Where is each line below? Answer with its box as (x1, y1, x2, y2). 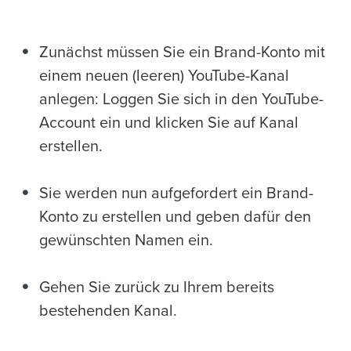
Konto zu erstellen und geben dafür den (39, 208, 311, 225)
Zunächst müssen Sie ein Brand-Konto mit (39, 44, 325, 60)
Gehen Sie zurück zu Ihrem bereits (39, 279, 274, 295)
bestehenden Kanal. (39, 302, 177, 319)
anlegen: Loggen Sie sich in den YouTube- (39, 91, 324, 107)
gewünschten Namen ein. (39, 232, 213, 248)
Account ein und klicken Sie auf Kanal (39, 114, 299, 131)
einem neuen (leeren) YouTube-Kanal (39, 67, 289, 84)
